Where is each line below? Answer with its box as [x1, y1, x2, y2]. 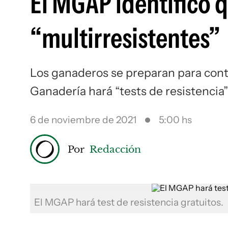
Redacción [90, 142, 141, 155]
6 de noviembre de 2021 [30, 114, 136, 126]
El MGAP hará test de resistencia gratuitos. [34, 196, 223, 208]
